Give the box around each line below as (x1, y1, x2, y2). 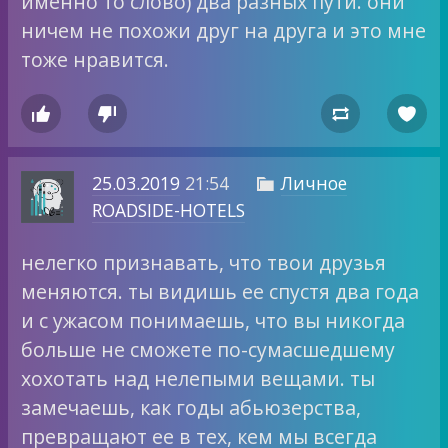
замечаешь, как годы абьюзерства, (21, 393, 362, 421)
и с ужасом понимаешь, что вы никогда (21, 306, 406, 334)
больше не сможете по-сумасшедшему (21, 335, 396, 363)
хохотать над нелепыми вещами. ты (21, 364, 376, 392)
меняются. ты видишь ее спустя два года (21, 277, 420, 305)
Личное (280, 171, 347, 196)
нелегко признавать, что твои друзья (21, 248, 387, 276)
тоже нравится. (21, 46, 170, 74)
